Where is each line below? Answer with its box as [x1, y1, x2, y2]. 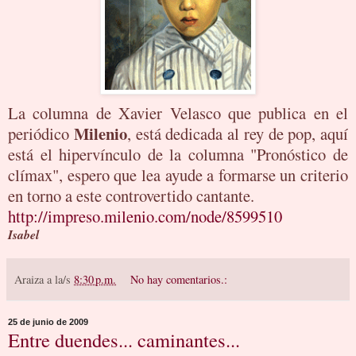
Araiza [14, 271, 44, 287]
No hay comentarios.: [130, 271, 228, 287]
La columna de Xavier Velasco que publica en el [8, 101, 348, 124]
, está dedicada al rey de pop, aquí [126, 122, 348, 145]
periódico [8, 122, 74, 145]
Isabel [8, 225, 39, 243]
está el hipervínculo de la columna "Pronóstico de [8, 142, 348, 165]
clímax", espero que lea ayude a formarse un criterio [8, 163, 348, 186]
